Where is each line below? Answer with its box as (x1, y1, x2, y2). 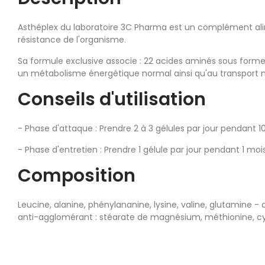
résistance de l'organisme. (18, 33, 126, 46)
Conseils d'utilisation (18, 86, 206, 112)
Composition (18, 163, 135, 188)
